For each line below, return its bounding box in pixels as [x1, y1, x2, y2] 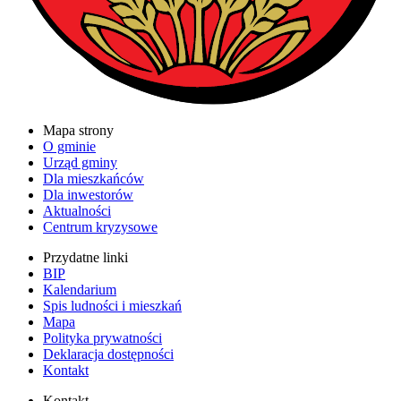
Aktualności [43, 203, 111, 219]
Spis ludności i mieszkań [43, 298, 182, 314]
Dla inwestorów [43, 187, 133, 203]
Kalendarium [43, 282, 116, 298]
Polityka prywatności [43, 330, 162, 346]
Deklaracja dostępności [43, 346, 174, 363]
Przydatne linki [43, 250, 128, 266]
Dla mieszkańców [43, 171, 144, 187]
